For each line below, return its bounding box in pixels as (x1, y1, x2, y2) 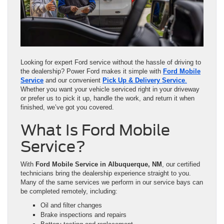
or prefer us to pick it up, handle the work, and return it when (20, 94, 194, 102)
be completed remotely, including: (20, 187, 117, 195)
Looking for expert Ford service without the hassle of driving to (20, 58, 201, 66)
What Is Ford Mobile (20, 120, 170, 139)
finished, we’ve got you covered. (20, 103, 114, 111)
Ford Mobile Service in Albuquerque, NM (35, 160, 162, 168)
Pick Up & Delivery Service (102, 76, 185, 84)
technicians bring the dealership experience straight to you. (20, 169, 191, 177)
